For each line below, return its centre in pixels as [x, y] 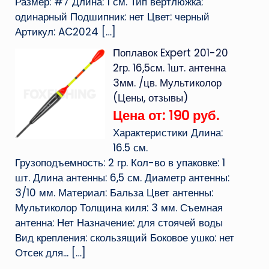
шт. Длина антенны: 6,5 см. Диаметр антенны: [122, 178]
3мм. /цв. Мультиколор [167, 83]
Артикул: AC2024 [56, 32]
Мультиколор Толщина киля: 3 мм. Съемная [119, 208]
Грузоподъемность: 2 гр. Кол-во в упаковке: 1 [120, 163]
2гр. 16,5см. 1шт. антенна [169, 68]
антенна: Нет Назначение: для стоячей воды [119, 223]
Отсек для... [41, 253]
